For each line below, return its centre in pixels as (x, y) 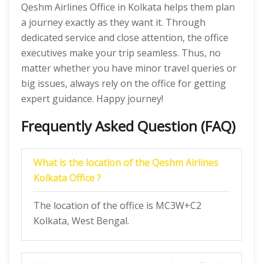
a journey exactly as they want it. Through (113, 22)
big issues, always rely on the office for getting (124, 83)
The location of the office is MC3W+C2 (117, 205)
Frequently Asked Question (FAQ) (128, 126)
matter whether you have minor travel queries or (129, 68)
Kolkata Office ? (67, 178)
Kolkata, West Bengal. (81, 221)
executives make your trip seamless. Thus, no (121, 53)
